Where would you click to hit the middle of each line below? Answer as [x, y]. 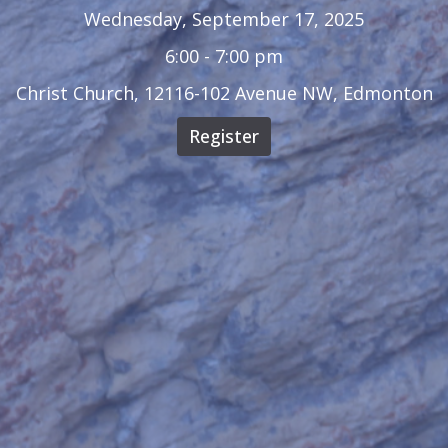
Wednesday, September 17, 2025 [224, 19]
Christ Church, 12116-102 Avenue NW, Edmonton [224, 93]
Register [224, 136]
